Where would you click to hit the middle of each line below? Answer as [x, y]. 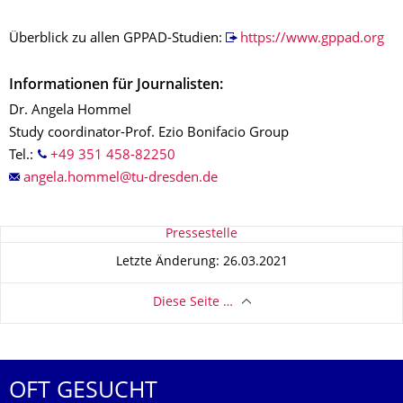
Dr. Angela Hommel [70, 111]
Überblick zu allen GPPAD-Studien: [117, 39]
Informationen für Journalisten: [116, 85]
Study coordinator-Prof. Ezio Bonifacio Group [149, 133]
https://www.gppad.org [312, 39]
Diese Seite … [193, 303]
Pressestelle [201, 234]
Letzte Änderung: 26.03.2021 [201, 263]
